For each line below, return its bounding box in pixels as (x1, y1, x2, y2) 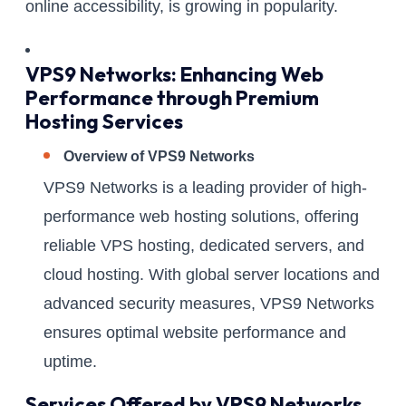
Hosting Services (25, 109, 183, 135)
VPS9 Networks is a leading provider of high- (43, 179, 367, 198)
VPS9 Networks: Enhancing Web (25, 62, 324, 88)
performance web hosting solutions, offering (43, 208, 359, 227)
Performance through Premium (25, 85, 319, 111)
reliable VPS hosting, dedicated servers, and (43, 237, 364, 256)
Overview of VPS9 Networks (63, 149, 255, 165)
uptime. (43, 353, 97, 372)
